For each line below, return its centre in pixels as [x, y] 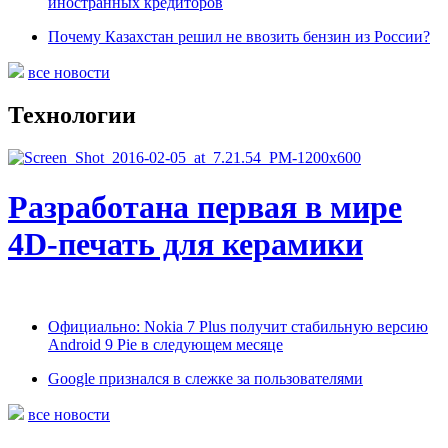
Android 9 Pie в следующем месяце [165, 345]
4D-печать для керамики [185, 243]
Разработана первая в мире [205, 206]
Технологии [72, 115]
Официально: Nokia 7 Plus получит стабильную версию [238, 327]
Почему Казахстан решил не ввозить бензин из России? [239, 37]
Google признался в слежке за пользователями [205, 379]
